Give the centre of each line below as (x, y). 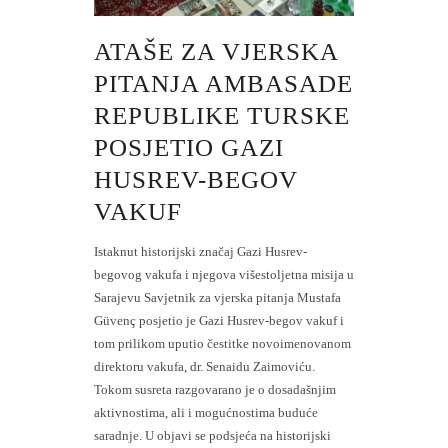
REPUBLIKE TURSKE (222, 115)
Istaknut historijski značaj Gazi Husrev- (200, 251)
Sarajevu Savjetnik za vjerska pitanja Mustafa (217, 297)
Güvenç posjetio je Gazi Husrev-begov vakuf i (219, 320)
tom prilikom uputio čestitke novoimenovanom (222, 343)
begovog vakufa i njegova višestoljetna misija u (224, 274)
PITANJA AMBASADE (223, 83)
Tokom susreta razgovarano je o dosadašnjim (215, 389)
